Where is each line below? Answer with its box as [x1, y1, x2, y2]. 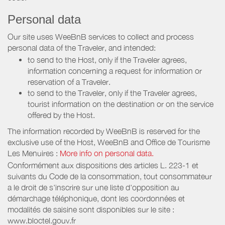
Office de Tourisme [146, 137, 210, 147]
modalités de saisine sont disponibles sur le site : [8, 204, 174, 214]
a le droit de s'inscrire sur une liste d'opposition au [8, 182, 179, 192]
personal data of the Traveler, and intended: [8, 43, 156, 53]
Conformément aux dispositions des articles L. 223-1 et [8, 160, 198, 170]
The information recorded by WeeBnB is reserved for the [8, 126, 200, 136]
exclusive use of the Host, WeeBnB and [8, 137, 146, 147]
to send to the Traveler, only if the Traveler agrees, [28, 88, 197, 97]
